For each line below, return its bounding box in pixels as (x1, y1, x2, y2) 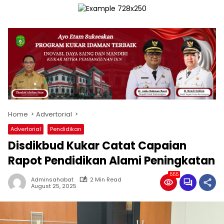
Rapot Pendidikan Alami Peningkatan (8, 152, 215, 168)
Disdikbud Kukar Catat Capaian (8, 137, 186, 153)
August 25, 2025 (31, 182, 76, 190)
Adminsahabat (31, 175, 73, 183)
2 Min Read (90, 175, 121, 183)
